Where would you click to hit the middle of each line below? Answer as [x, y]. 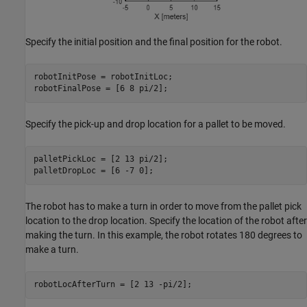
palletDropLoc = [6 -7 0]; [93, 171]
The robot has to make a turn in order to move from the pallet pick [163, 206]
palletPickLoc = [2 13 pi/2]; [100, 159]
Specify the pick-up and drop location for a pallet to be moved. [156, 124]
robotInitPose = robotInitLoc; [103, 77]
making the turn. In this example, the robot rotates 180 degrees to [164, 235]
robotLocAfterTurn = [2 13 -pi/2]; [112, 285]
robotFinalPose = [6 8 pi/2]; [100, 89]
